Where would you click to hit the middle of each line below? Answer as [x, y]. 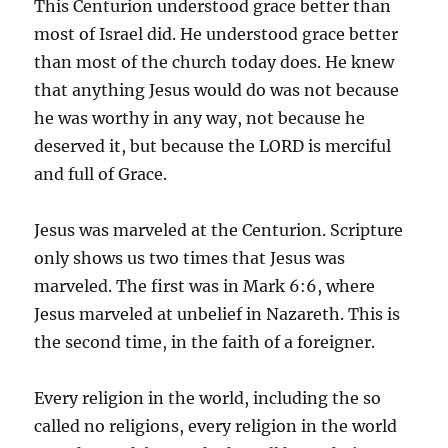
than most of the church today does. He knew [214, 61]
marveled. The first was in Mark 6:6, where [205, 285]
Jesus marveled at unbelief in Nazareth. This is [217, 313]
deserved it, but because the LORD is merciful [213, 145]
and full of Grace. [101, 173]
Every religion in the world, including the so [208, 397]
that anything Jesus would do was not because [217, 89]
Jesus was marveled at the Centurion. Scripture [219, 229]
